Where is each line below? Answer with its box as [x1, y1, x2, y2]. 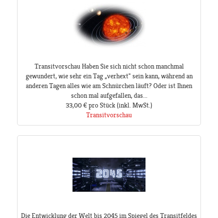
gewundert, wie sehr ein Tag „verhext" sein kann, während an [25, 72, 193, 80]
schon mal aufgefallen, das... [71, 91, 147, 100]
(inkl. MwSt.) [115, 101, 152, 109]
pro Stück [89, 101, 115, 109]
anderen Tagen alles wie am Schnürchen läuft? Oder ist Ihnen [26, 82, 192, 90]
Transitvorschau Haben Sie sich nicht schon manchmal [34, 62, 184, 71]
